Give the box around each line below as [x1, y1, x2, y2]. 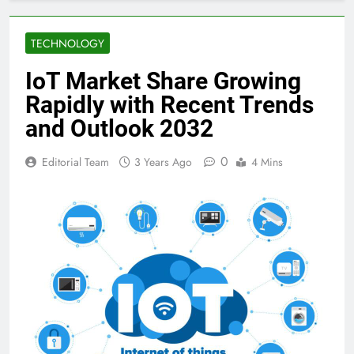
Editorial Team [42, 154, 109, 171]
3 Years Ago [134, 154, 192, 171]
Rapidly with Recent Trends [25, 91, 314, 119]
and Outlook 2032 [25, 115, 213, 143]
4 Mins [251, 154, 283, 171]
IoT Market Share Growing [25, 67, 301, 96]
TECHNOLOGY [31, 36, 104, 52]
